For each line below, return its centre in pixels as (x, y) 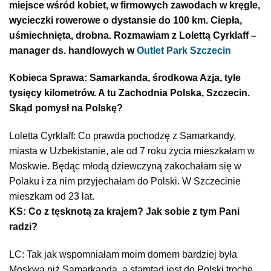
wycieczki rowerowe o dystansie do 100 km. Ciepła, (126, 20)
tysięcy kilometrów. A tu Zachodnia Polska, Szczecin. (129, 93)
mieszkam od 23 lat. (52, 197)
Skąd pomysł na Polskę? (66, 108)
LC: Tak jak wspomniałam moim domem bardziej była (123, 254)
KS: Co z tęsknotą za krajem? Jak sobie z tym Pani (124, 212)
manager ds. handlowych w (73, 50)
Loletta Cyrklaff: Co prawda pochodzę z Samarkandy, (122, 136)
